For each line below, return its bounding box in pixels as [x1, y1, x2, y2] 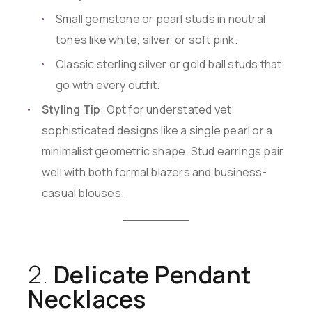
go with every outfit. [56, 77, 160, 93]
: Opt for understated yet [100, 102, 232, 118]
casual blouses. [42, 185, 124, 201]
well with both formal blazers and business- [42, 164, 267, 180]
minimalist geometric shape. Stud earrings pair [42, 143, 284, 159]
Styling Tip [42, 102, 101, 118]
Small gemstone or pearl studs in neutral [56, 11, 265, 27]
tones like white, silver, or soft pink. [56, 32, 237, 48]
